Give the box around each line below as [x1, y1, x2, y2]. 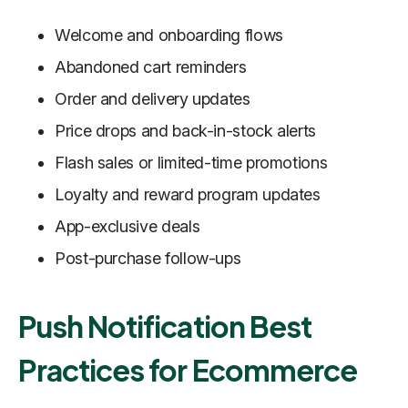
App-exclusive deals [55, 217, 200, 237]
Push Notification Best [18, 308, 311, 345]
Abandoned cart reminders [55, 57, 247, 77]
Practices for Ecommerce [18, 352, 357, 389]
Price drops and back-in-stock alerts [55, 121, 317, 141]
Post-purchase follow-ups [55, 249, 241, 269]
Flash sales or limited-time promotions [55, 153, 328, 173]
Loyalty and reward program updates [55, 185, 321, 205]
